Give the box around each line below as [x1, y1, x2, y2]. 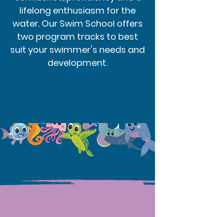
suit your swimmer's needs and [10, 44, 145, 56]
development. [47, 57, 108, 69]
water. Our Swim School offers [12, 17, 143, 30]
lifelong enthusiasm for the [19, 4, 136, 16]
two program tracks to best [17, 31, 138, 43]
